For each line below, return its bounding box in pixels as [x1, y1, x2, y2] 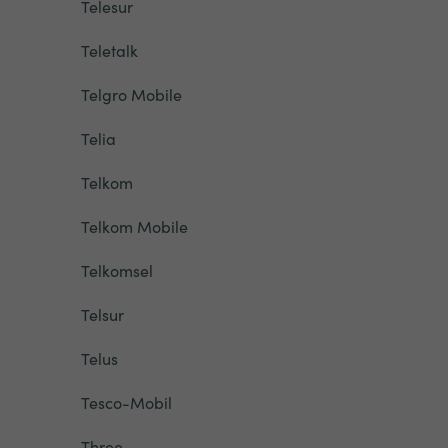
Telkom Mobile [80, 215, 188, 237]
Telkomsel [80, 259, 153, 281]
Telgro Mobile [80, 83, 182, 105]
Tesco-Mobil [80, 391, 172, 413]
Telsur [80, 303, 124, 325]
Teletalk [80, 39, 138, 61]
